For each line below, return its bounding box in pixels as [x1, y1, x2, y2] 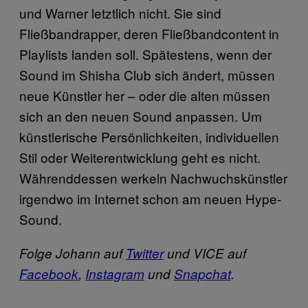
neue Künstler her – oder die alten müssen [19, 85, 270, 104]
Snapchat [174, 264, 231, 283]
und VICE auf [164, 243, 246, 262]
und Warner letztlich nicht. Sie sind [19, 3, 221, 22]
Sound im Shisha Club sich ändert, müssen [19, 65, 275, 84]
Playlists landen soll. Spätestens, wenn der [19, 44, 272, 63]
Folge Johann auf [19, 243, 126, 262]
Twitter [126, 243, 164, 262]
